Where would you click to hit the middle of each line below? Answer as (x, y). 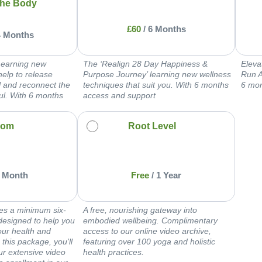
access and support (119, 95)
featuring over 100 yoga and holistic (149, 241)
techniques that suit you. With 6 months (156, 85)
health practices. (113, 252)
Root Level (152, 126)
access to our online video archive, (147, 231)
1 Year (169, 175)
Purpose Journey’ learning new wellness (157, 74)
